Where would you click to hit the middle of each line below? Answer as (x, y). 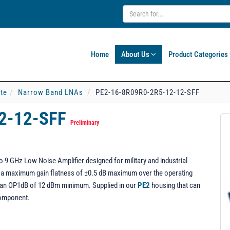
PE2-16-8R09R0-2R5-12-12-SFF (148, 92)
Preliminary (85, 123)
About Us (136, 54)
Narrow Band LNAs (51, 92)
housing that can (175, 185)
